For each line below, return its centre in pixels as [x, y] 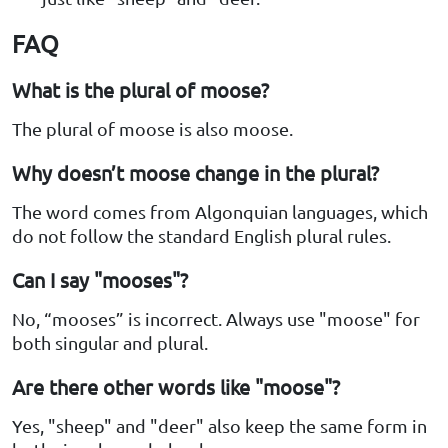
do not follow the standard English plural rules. [201, 236]
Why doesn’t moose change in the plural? [195, 173]
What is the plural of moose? [140, 90]
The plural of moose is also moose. [152, 129]
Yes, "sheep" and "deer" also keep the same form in [219, 426]
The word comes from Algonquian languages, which [220, 212]
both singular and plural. [110, 343]
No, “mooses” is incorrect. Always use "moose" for [216, 319]
